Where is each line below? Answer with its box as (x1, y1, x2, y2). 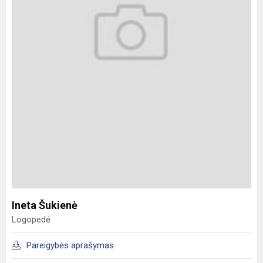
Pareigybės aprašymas (26, 240, 114, 251)
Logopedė (12, 214, 50, 225)
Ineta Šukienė (12, 198, 77, 211)
